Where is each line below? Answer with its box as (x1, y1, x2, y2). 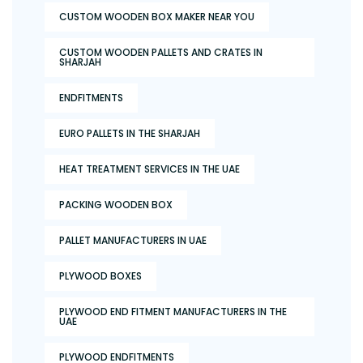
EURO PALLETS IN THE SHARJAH (59, 126, 200, 141)
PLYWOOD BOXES (59, 269, 142, 284)
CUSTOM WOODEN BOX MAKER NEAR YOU (59, 10, 254, 24)
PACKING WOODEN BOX (59, 198, 173, 212)
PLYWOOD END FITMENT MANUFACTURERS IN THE (59, 305, 287, 319)
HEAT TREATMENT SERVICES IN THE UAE (59, 162, 240, 177)
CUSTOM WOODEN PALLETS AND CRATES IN (59, 45, 263, 60)
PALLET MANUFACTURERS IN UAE (59, 233, 207, 248)
